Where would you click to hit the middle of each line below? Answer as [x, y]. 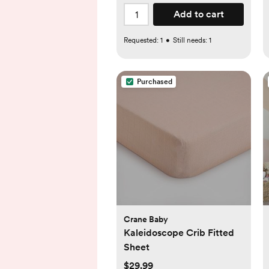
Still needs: [191, 41]
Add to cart [198, 14]
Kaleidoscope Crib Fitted [179, 233]
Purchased [155, 82]
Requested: [142, 41]
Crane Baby [146, 219]
